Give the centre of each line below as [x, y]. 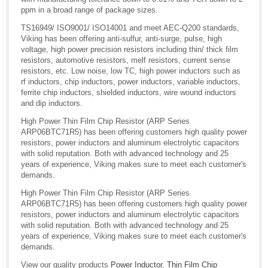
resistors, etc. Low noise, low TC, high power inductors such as [131, 71]
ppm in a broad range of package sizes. [89, 10]
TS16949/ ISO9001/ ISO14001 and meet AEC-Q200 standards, [130, 28]
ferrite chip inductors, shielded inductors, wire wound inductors [129, 93]
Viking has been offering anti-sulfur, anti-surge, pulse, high [121, 39]
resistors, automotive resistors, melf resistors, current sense [126, 60]
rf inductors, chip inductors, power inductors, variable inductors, [131, 82]
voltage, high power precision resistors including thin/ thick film [130, 50]
